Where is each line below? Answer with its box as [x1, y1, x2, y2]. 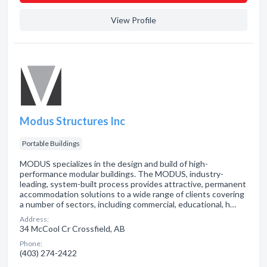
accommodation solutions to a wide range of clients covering [20, 189, 244, 199]
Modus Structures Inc [20, 114, 125, 128]
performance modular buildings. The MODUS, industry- [20, 169, 223, 179]
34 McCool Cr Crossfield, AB [20, 223, 125, 234]
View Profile [111, 15, 156, 25]
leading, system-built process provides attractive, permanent [20, 179, 246, 189]
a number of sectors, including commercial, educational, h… [20, 199, 236, 209]
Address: [20, 215, 49, 223]
